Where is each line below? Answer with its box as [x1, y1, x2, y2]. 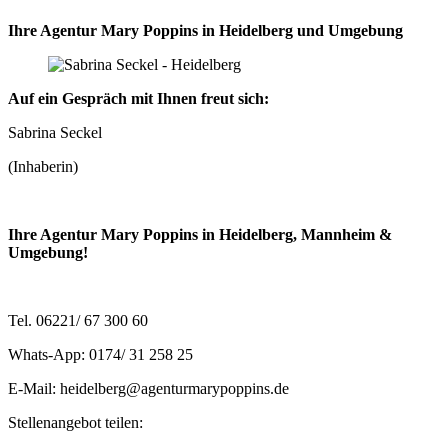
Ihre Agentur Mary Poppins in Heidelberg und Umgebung [8, 22, 403, 39]
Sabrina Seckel [8, 124, 102, 141]
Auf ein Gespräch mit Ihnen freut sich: [8, 90, 269, 107]
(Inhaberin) [8, 158, 78, 175]
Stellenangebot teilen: [8, 414, 143, 431]
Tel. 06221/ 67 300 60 [8, 312, 148, 329]
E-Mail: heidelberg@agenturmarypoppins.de [8, 380, 289, 397]
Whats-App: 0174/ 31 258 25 [8, 346, 193, 363]
